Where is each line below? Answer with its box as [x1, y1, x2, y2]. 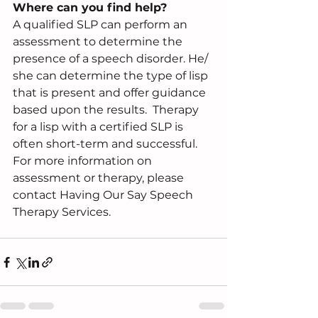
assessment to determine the [13, 35, 185, 49]
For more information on [13, 154, 155, 168]
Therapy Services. [13, 205, 111, 219]
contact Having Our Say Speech [13, 188, 196, 202]
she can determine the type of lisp [13, 69, 211, 83]
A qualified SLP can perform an [13, 18, 190, 32]
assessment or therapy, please [13, 171, 187, 185]
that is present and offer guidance [13, 86, 209, 100]
